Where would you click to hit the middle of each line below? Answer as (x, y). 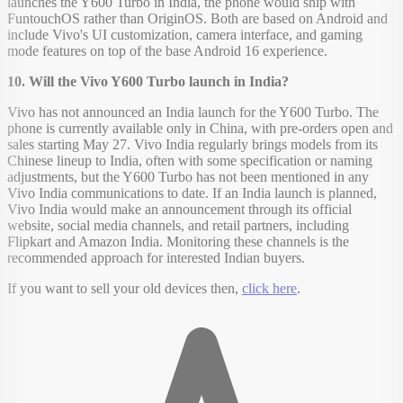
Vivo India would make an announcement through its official (179, 210)
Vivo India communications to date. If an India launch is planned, (192, 193)
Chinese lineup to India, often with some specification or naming (190, 161)
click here (269, 289)
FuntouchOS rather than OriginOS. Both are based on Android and (197, 19)
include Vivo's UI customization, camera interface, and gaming (185, 35)
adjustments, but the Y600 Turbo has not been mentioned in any (188, 177)
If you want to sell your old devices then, (125, 289)
